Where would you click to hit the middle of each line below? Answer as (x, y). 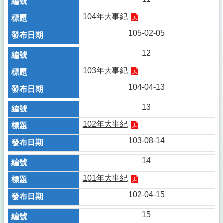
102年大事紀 (105, 124)
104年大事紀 (105, 17)
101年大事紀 (105, 178)
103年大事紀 (105, 70)
